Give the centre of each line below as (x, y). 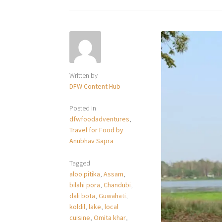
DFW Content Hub (95, 86)
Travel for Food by (97, 130)
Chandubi (117, 185)
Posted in (83, 108)
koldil (78, 206)
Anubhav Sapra (92, 141)
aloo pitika (85, 174)
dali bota (83, 195)
